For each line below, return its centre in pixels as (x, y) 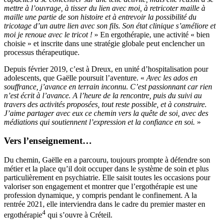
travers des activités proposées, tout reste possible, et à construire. (105, 104)
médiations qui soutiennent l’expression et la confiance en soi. (100, 122)
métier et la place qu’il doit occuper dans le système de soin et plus (106, 168)
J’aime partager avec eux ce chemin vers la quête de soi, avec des (106, 113)
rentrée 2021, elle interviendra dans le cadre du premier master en (105, 204)
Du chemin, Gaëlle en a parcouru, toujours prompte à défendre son (107, 160)
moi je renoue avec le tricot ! (49, 34)
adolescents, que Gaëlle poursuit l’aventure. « (75, 78)
